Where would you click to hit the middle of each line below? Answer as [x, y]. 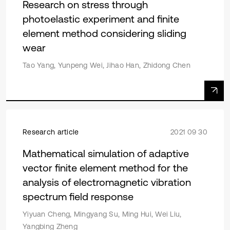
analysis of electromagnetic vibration [107, 182]
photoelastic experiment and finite [101, 19]
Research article [51, 132]
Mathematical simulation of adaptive [106, 153]
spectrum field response [78, 196]
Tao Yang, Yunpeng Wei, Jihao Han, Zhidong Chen [107, 65]
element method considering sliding [104, 33]
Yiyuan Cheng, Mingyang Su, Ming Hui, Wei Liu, [102, 214]
